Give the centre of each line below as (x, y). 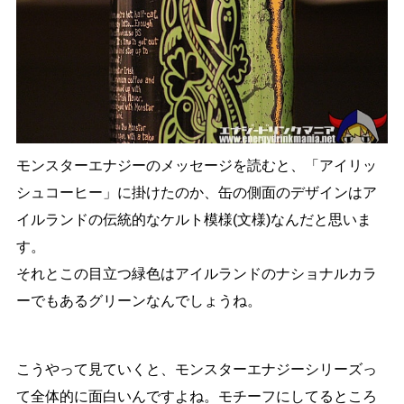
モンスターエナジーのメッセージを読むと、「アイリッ (196, 165)
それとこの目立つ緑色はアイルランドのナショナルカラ (196, 273)
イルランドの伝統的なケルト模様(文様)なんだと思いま (193, 219)
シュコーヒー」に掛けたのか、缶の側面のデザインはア (196, 192)
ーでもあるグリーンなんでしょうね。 (138, 300)
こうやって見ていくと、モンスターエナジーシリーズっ (196, 369)
